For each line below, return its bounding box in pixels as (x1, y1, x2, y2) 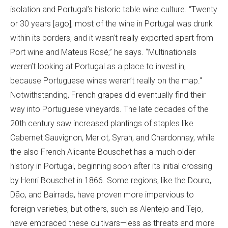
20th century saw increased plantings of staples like (10, 119, 193, 129)
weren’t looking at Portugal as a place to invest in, (10, 62, 186, 72)
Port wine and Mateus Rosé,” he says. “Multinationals (10, 47, 196, 58)
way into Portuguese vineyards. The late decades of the (10, 104, 209, 115)
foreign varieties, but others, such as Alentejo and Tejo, (10, 204, 203, 214)
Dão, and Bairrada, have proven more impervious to (10, 190, 194, 200)
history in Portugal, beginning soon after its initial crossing (10, 161, 212, 172)
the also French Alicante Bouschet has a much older (10, 147, 195, 157)
